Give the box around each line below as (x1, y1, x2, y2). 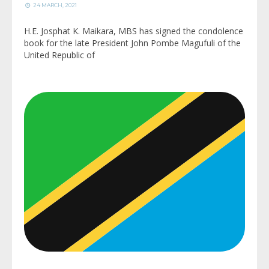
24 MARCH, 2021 (31, 2, 77, 9)
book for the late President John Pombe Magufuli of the (24, 37, 241, 49)
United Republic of (24, 49, 95, 61)
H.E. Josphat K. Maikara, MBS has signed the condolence (24, 25, 243, 37)
